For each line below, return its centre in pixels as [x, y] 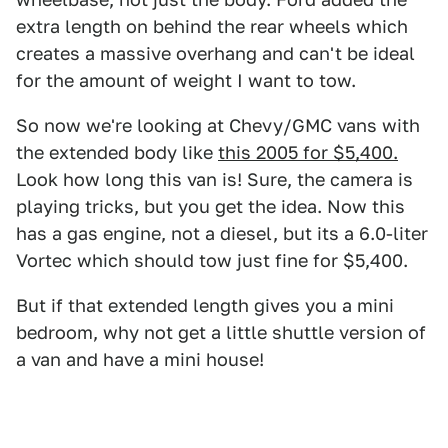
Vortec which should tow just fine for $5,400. [212, 260]
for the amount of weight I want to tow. [186, 80]
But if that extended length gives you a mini [205, 305]
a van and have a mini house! [140, 359]
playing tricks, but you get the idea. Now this [210, 206]
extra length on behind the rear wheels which [212, 26]
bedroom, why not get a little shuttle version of [221, 332]
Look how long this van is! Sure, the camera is [214, 179]
